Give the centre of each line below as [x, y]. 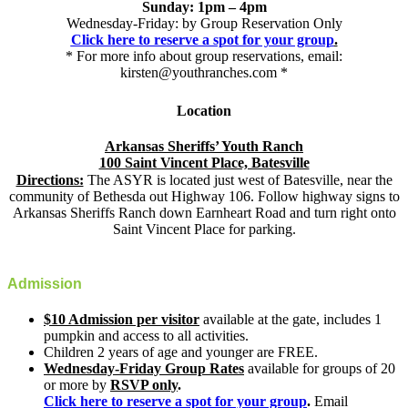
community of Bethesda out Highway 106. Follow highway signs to [204, 197]
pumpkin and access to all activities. [146, 335]
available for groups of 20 [320, 368]
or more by [77, 384]
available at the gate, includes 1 [291, 319]
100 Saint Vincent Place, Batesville [204, 162]
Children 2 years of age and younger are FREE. [181, 352]
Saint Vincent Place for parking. [204, 229]
